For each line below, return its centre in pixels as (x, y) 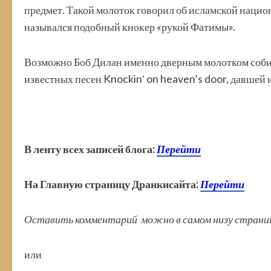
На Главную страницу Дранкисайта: (112, 184)
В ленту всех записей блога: (90, 149)
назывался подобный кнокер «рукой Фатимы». (130, 27)
